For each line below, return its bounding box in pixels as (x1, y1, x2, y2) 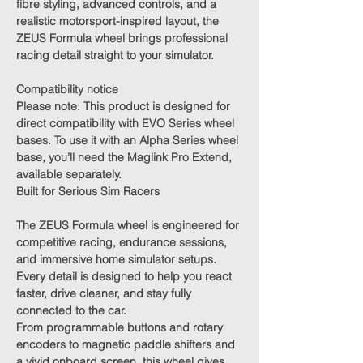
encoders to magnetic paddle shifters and (16, 337, 235, 352)
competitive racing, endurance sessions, (16, 235, 227, 250)
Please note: (16, 99, 80, 113)
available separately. (16, 167, 122, 181)
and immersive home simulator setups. (16, 252, 216, 267)
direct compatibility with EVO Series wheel (16, 116, 234, 130)
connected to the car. (16, 303, 126, 318)
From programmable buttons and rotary (16, 320, 223, 335)
